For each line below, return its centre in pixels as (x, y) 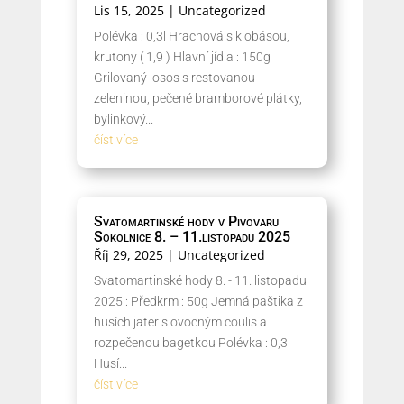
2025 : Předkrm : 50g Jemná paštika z (198, 301)
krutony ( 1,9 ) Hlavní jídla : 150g (182, 57)
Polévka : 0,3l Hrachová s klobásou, (191, 36)
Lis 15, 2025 (129, 10)
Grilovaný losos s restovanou (174, 78)
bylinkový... (123, 119)
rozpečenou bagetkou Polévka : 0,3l (192, 343)
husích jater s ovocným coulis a (180, 322)
